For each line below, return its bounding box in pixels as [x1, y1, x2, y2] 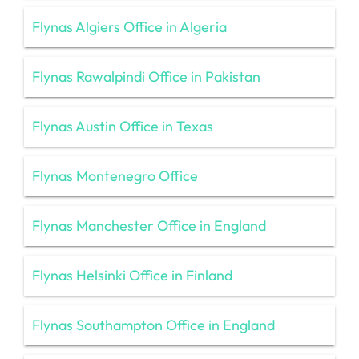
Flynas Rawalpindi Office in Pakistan [32, 67, 260, 86]
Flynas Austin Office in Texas [32, 116, 213, 135]
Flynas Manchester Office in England [32, 216, 266, 235]
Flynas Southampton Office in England [32, 315, 275, 334]
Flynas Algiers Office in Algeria [32, 17, 227, 36]
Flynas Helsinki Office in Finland [32, 265, 232, 284]
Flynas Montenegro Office [32, 166, 198, 185]
